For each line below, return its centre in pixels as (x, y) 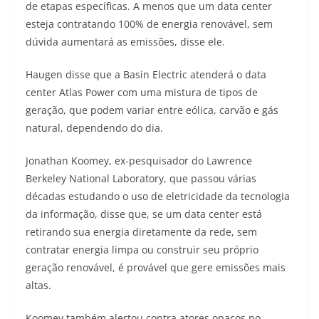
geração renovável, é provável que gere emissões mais (156, 268)
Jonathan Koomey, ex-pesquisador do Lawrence (139, 161)
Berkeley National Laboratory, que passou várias (141, 179)
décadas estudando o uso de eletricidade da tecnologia (158, 197)
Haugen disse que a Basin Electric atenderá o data (146, 75)
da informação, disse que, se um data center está (144, 214)
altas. (38, 286)
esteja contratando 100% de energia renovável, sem (149, 24)
